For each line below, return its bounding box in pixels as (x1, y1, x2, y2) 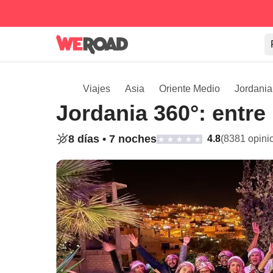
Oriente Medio (159, 83, 220, 94)
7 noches (109, 133, 157, 145)
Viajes (83, 83, 110, 94)
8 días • (68, 133, 109, 145)
